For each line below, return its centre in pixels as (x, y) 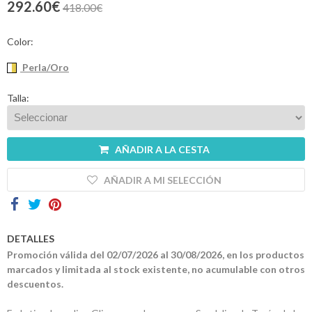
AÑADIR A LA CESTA (162, 149)
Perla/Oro (45, 67)
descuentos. (35, 284)
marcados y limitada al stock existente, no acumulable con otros (156, 270)
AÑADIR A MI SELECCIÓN (162, 180)
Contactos (129, 17)
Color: (20, 41)
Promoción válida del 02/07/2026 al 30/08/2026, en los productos (156, 255)
